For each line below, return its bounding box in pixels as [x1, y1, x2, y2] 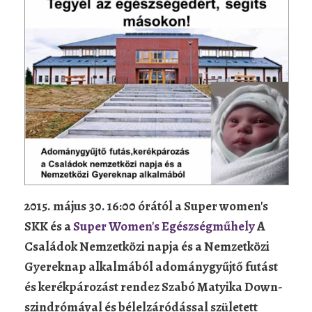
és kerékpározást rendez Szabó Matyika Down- [24, 277, 283, 295]
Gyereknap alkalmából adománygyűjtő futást [24, 257, 278, 275]
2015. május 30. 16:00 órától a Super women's [24, 196, 268, 214]
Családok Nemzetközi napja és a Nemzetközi [24, 237, 270, 255]
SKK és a [24, 217, 73, 235]
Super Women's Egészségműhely [73, 217, 255, 235]
